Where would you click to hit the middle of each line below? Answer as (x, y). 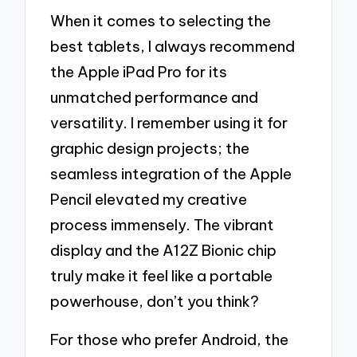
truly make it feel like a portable (162, 276)
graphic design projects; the (150, 149)
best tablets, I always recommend (173, 47)
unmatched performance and (155, 98)
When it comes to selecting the (161, 21)
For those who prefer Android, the (170, 339)
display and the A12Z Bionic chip (164, 251)
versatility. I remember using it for (169, 123)
